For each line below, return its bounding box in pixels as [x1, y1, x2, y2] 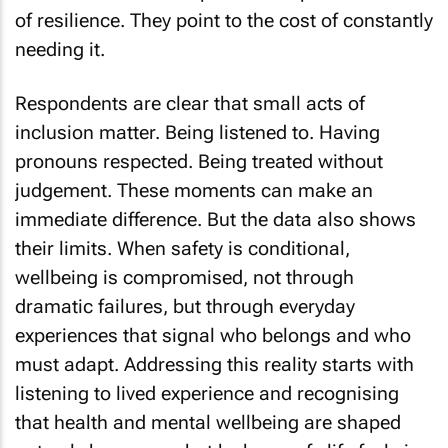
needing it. [15, 37, 105, 61]
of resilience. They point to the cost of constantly [15, 8, 433, 32]
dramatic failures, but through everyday [15, 295, 355, 319]
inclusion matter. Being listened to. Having [15, 121, 380, 145]
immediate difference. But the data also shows [15, 208, 416, 232]
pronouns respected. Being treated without [15, 150, 383, 174]
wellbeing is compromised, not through [15, 266, 354, 290]
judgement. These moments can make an [15, 179, 373, 203]
